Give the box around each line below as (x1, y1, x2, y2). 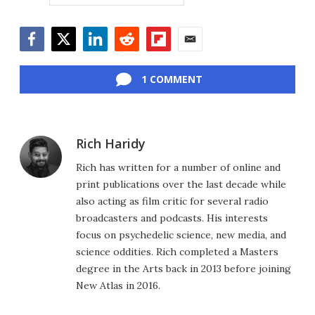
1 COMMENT (141, 72, 202, 86)
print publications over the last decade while (76, 177, 286, 191)
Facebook (19, 50, 70, 66)
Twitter (51, 50, 89, 66)
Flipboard (146, 50, 195, 66)
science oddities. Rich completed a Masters (76, 245, 278, 258)
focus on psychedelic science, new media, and (76, 228, 286, 241)
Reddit (114, 50, 147, 66)
